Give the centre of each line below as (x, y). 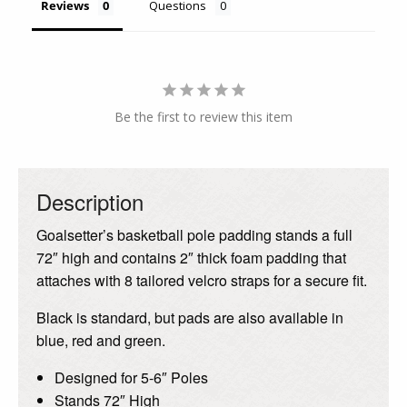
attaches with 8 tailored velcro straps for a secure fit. (202, 281)
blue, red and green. (101, 341)
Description (90, 202)
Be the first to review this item (203, 117)
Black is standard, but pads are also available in (190, 318)
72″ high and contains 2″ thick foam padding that (191, 258)
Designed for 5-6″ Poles (131, 378)
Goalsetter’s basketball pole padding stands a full (194, 235)
